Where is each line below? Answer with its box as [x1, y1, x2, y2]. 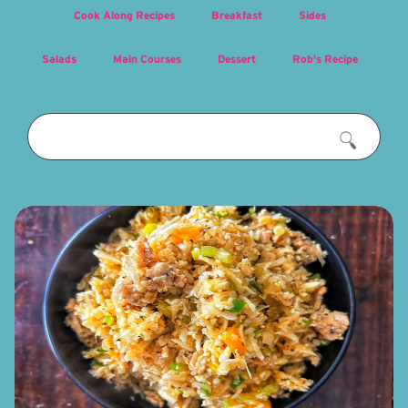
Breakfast [210, 8, 262, 21]
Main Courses [112, 52, 181, 65]
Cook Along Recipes [73, 8, 175, 21]
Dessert [217, 52, 256, 65]
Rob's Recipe [291, 52, 358, 65]
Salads [41, 52, 76, 65]
